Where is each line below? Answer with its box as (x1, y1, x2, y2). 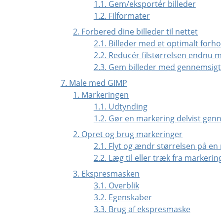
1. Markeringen (73, 89, 129, 100)
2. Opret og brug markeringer (73, 128, 183, 140)
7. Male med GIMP (60, 77, 127, 88)
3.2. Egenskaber (93, 191, 152, 203)
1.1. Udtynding (93, 101, 147, 112)
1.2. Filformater (93, 10, 150, 21)
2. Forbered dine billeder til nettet (73, 26, 198, 37)
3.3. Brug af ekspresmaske (93, 203, 190, 215)
